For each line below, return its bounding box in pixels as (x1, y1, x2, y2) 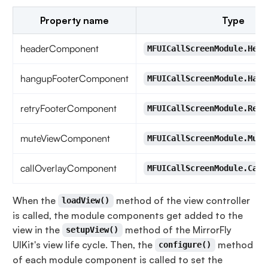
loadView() (62, 196, 110, 206)
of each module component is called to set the (12, 253, 223, 266)
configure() (159, 240, 212, 250)
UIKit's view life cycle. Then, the (12, 238, 155, 251)
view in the (12, 223, 62, 236)
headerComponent (20, 42, 99, 54)
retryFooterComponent (20, 102, 117, 114)
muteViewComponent (20, 132, 110, 144)
